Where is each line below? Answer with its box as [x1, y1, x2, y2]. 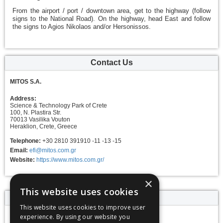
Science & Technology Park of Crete [10, 102, 107, 109]
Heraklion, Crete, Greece [10, 123, 77, 130]
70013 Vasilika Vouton [10, 116, 70, 123]
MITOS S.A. [10, 78, 41, 85]
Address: [10, 95, 36, 102]
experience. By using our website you [20, 213, 130, 221]
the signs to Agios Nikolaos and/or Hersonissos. [12, 23, 153, 30]
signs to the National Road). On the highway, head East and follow [12, 15, 211, 22]
